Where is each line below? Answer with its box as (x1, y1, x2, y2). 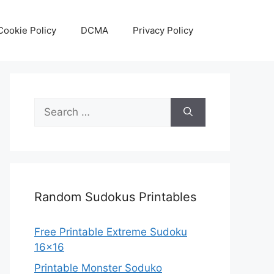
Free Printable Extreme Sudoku (34, 226, 187, 238)
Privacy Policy (133, 24, 193, 36)
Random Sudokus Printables (34, 190, 196, 204)
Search (34, 98, 68, 111)
